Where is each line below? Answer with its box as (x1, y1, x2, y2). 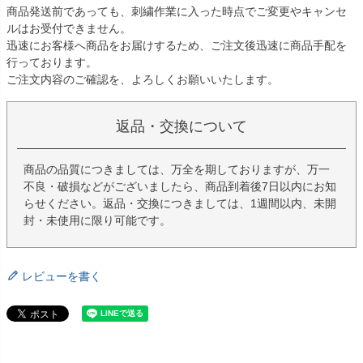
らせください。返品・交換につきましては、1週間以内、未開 (23, 197, 336, 211)
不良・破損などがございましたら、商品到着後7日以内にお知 (23, 180, 336, 194)
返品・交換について (116, 118, 247, 135)
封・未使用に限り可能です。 (23, 214, 171, 228)
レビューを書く (22, 270, 101, 284)
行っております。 (6, 56, 97, 70)
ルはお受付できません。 (6, 22, 131, 36)
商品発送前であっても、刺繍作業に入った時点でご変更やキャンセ (6, 5, 347, 19)
